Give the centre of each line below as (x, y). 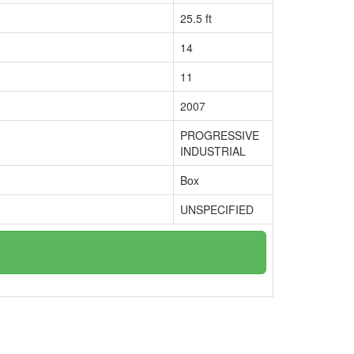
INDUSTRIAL (213, 151)
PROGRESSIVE (220, 135)
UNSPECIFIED (217, 209)
